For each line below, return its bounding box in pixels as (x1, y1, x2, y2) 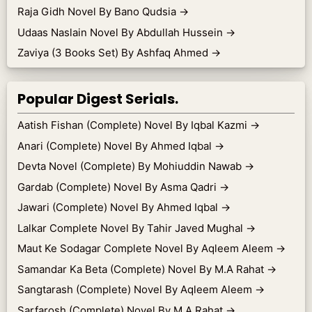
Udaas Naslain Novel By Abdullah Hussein (17, 25, 226, 39)
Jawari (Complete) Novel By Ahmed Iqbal (17, 201, 221, 214)
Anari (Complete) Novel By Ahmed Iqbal (17, 139, 214, 153)
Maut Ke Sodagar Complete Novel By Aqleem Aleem (17, 242, 276, 255)
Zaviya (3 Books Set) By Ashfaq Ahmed (17, 46, 211, 59)
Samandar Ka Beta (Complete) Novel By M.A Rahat (17, 262, 267, 276)
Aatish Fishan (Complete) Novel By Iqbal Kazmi (17, 118, 250, 132)
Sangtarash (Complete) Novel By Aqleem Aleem (17, 283, 255, 296)
